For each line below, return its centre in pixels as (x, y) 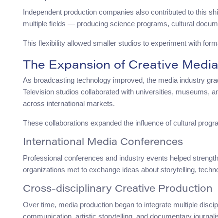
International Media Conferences (103, 143)
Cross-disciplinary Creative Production (118, 190)
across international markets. (69, 104)
